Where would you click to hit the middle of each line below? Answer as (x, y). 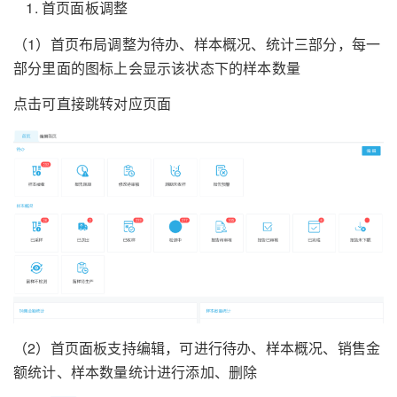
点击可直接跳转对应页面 (93, 104)
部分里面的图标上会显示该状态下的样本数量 (157, 67)
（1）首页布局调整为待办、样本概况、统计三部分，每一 (197, 43)
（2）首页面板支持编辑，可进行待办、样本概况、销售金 (197, 348)
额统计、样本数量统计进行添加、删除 (136, 372)
